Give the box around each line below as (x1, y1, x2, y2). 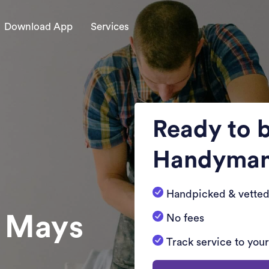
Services (91, 22, 129, 32)
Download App (4, 22, 73, 32)
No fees (166, 213, 204, 223)
